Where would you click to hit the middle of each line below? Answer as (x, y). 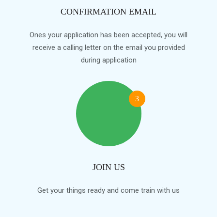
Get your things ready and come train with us (108, 190)
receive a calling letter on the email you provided (108, 47)
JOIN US (108, 167)
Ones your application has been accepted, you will (108, 35)
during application (108, 60)
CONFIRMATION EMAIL (108, 12)
